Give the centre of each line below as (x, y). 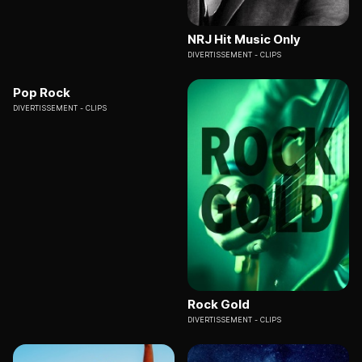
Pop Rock (42, 92)
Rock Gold (219, 305)
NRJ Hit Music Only (244, 39)
